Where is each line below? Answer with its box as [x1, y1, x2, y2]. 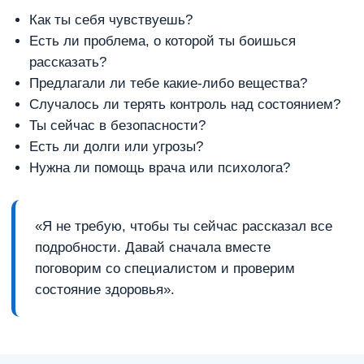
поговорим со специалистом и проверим [35, 261, 295, 276]
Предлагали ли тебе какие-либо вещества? [29, 76, 307, 91]
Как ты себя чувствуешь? [29, 12, 193, 28]
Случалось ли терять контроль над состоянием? [29, 97, 340, 112]
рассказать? [29, 54, 106, 70]
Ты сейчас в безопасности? [29, 118, 206, 133]
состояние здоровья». [35, 282, 175, 297]
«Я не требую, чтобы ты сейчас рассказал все [35, 219, 332, 234]
